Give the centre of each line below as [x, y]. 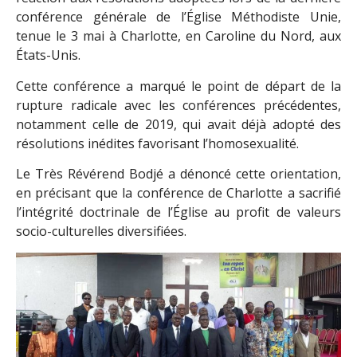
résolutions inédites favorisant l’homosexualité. [157, 143]
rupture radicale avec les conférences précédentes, [178, 105]
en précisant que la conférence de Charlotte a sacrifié [178, 193]
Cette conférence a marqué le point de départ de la [178, 86]
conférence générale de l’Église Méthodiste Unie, [178, 17]
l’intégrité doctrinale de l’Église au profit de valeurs [178, 212]
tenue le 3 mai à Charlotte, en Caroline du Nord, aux [178, 36]
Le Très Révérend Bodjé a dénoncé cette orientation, [178, 174]
